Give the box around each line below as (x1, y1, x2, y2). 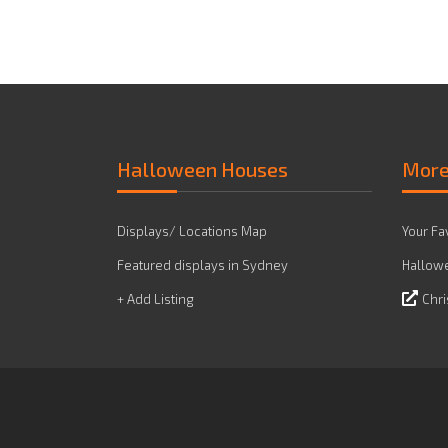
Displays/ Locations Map (117, 223, 267, 239)
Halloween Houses (117, 157, 288, 181)
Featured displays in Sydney (117, 257, 288, 273)
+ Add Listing (117, 291, 194, 307)
